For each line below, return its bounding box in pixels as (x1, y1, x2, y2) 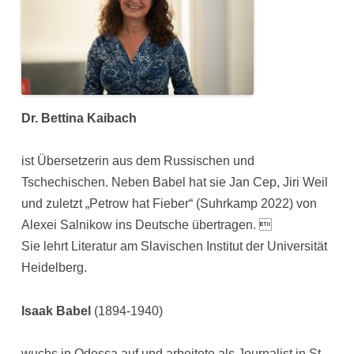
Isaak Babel (21, 303, 95, 318)
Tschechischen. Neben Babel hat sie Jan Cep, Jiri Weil (21, 175, 329, 190)
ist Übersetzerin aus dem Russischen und (21, 154, 255, 168)
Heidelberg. (21, 261, 88, 275)
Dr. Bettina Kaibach (21, 111, 137, 125)
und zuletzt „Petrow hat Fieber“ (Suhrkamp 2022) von (21, 197, 318, 211)
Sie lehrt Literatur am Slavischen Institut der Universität (21, 239, 328, 254)
